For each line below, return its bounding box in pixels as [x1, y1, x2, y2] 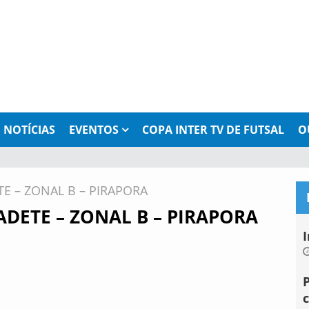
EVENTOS [69, 122, 119, 138]
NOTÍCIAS [3, 122, 55, 138]
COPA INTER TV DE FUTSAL [142, 122, 284, 138]
